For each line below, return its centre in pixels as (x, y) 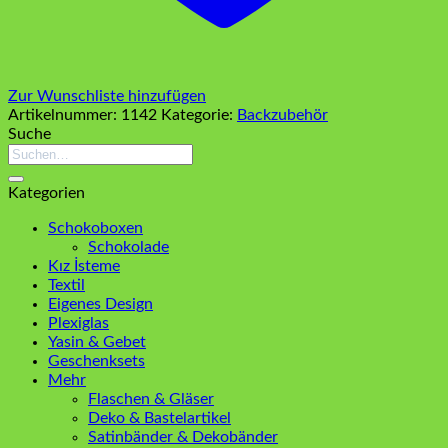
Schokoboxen (95, 227)
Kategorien (46, 192)
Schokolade (128, 246)
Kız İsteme (84, 265)
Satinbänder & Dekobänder (183, 436)
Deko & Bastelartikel (159, 417)
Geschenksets (96, 360)
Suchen (33, 151)
